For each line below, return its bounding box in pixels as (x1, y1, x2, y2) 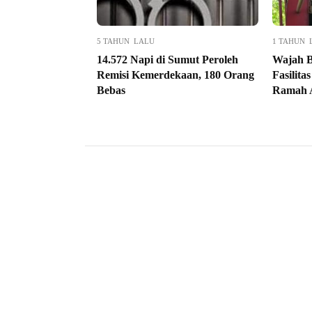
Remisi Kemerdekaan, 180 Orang (97, 69, 254, 81)
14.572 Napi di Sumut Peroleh (97, 54, 238, 66)
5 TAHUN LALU (97, 37, 155, 46)
